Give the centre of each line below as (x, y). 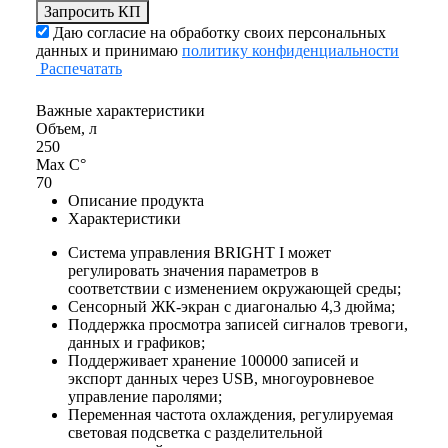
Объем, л (66, 128)
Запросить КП (92, 11)
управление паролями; (145, 396)
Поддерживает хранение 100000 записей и (213, 360)
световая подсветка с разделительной (195, 432)
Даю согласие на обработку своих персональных (219, 32)
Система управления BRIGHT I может (199, 252)
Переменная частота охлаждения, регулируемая (230, 414)
